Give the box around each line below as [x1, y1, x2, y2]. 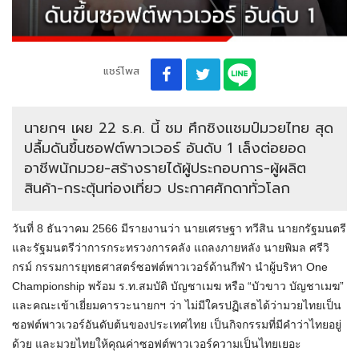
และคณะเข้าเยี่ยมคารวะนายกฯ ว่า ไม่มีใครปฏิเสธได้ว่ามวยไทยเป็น [12, 299, 341, 313]
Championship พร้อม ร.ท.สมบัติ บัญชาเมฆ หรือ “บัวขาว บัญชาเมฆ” [12, 280, 344, 293]
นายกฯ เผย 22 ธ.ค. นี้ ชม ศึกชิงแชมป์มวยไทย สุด [24, 117, 333, 140]
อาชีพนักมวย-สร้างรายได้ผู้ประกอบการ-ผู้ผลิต [24, 157, 306, 180]
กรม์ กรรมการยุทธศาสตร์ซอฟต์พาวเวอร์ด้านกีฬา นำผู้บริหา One [12, 260, 328, 274]
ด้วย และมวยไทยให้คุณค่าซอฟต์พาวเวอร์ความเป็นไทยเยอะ [12, 337, 301, 351]
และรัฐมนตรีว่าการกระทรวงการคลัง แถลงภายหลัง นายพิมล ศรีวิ [12, 241, 329, 255]
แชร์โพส [103, 63, 139, 79]
